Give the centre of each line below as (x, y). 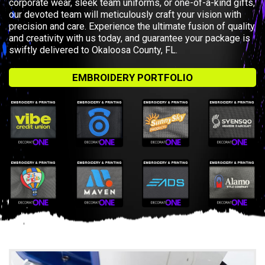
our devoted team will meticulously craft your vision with (125, 14)
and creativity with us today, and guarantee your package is (130, 38)
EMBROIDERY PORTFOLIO (132, 77)
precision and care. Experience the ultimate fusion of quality (132, 26)
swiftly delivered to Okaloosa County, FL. (93, 50)
